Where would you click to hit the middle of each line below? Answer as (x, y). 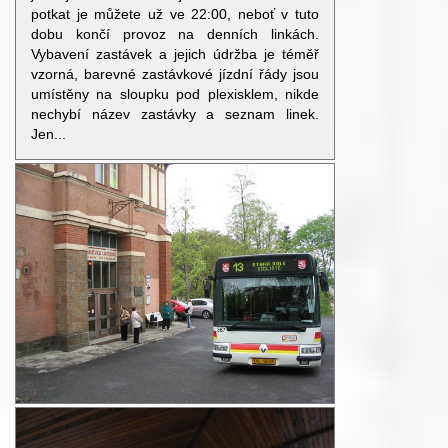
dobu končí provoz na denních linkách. (175, 34)
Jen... (48, 134)
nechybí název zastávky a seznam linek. (175, 114)
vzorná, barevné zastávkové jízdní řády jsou (175, 74)
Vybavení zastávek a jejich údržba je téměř (175, 54)
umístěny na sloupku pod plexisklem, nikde (175, 94)
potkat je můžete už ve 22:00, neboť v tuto (175, 14)
